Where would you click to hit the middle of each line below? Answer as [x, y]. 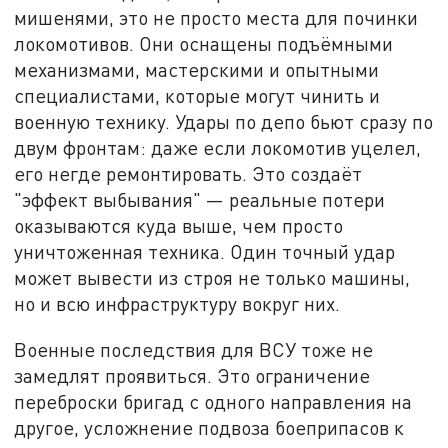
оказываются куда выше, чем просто [179, 226]
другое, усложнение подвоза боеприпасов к [209, 427]
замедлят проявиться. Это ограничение [192, 375]
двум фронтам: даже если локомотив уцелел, [218, 148]
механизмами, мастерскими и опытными [197, 70]
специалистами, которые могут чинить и [197, 96]
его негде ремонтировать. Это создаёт [188, 174]
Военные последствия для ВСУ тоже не [194, 349]
